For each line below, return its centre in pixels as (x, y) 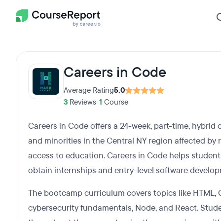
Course (115, 102)
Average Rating (89, 90)
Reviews (82, 102)
